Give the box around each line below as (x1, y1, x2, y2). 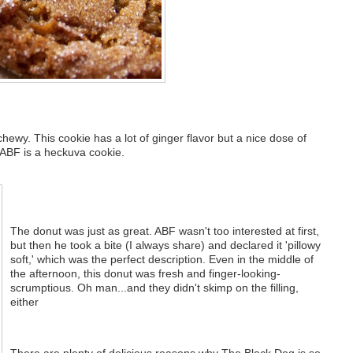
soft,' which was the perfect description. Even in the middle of (9, 253, 314, 266)
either (9, 295, 39, 309)
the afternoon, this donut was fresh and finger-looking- (9, 267, 281, 281)
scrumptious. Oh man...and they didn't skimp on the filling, (9, 281, 299, 295)
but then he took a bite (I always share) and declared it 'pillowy (9, 239, 321, 252)
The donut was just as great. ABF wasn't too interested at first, (9, 225, 319, 238)
